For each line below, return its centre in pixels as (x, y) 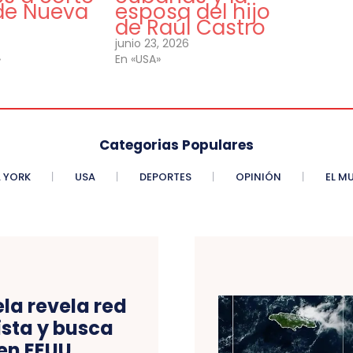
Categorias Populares (176, 145)
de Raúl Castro (191, 28)
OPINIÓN (258, 177)
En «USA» (138, 59)
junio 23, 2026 (152, 44)
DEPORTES (165, 177)
